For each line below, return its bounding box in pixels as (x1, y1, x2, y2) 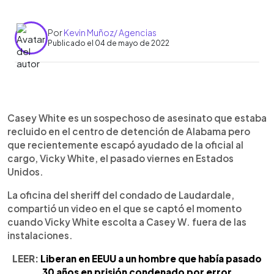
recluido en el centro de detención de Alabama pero (7, 125, 250, 137)
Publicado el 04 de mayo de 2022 (48, 39, 169, 48)
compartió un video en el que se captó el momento (7, 202, 242, 214)
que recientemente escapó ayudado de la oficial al (7, 138, 243, 150)
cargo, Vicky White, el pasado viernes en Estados (7, 152, 234, 164)
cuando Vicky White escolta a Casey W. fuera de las (7, 215, 246, 228)
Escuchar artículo (55, 110, 130, 122)
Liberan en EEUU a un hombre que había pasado (40, 252, 262, 264)
